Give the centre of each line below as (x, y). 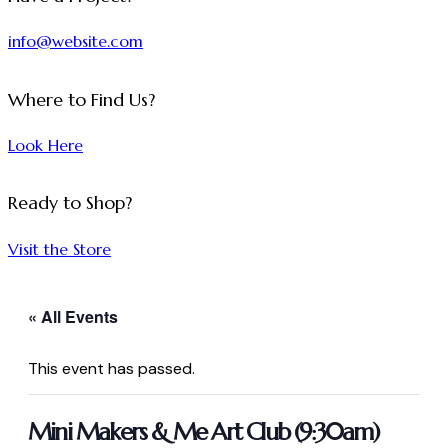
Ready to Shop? (70, 203)
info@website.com (75, 41)
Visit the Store (59, 248)
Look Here (45, 144)
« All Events (73, 316)
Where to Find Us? (81, 99)
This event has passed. (111, 368)
